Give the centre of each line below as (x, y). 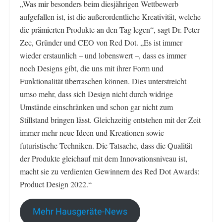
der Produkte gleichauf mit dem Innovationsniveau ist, (104, 159)
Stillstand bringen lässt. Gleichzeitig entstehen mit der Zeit (110, 120)
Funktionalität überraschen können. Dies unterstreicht (103, 81)
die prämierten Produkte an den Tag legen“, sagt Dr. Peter (110, 30)
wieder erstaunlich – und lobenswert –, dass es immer (103, 55)
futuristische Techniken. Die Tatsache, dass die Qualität (106, 146)
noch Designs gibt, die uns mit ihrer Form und (92, 68)
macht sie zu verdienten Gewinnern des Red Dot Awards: (110, 171)
